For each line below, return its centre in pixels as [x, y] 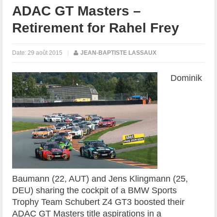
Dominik [186, 78]
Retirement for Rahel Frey [96, 28]
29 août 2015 [45, 53]
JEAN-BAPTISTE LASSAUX [119, 53]
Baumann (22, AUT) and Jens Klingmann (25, [100, 178]
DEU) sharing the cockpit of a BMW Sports [95, 190]
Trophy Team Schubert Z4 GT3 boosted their [99, 202]
